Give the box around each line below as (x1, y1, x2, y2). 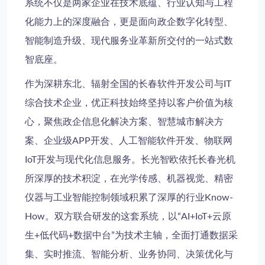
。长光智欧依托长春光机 (131, 155, 235, 165)
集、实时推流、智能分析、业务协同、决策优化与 (25, 250, 233, 260)
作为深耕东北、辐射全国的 (25, 79, 138, 89)
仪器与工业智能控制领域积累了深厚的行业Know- (25, 193, 233, 203)
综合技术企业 (25, 98, 82, 108)
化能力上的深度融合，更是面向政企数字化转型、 (25, 17, 233, 27)
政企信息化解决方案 (63, 117, 148, 127)
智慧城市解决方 (157, 117, 224, 127)
